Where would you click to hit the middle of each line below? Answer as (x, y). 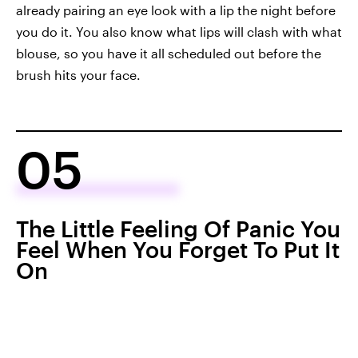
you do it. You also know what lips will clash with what (179, 31)
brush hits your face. (78, 74)
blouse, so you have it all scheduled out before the (169, 53)
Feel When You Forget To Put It (178, 249)
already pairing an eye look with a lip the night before (176, 10)
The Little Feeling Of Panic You (178, 228)
